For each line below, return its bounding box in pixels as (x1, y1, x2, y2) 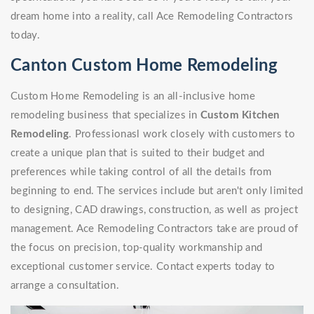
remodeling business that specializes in (11, 110, 201, 121)
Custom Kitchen (200, 110, 280, 121)
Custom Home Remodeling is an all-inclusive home (11, 91, 256, 102)
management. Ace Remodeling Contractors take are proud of (11, 224, 299, 235)
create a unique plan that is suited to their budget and (11, 148, 265, 159)
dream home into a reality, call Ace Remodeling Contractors (11, 11, 294, 22)
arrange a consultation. (11, 280, 119, 292)
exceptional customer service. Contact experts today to (11, 261, 275, 273)
